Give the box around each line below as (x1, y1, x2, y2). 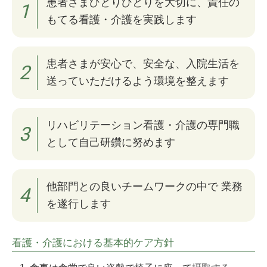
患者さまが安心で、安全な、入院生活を (46, 57, 240, 70)
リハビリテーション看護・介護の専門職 (46, 119, 240, 131)
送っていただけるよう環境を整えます (46, 74, 229, 87)
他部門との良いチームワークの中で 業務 (46, 180, 243, 193)
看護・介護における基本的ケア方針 (12, 237, 174, 249)
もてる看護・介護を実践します (46, 13, 197, 26)
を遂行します (46, 197, 111, 210)
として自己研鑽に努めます (46, 136, 175, 148)
